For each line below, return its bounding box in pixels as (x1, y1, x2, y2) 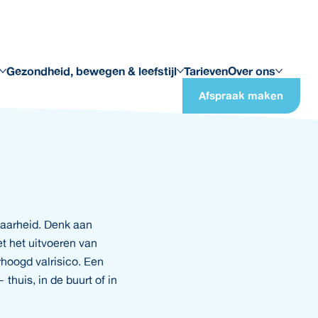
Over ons (228, 64, 275, 78)
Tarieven (184, 64, 228, 78)
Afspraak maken (199, 89, 284, 102)
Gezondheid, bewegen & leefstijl (6, 64, 177, 78)
